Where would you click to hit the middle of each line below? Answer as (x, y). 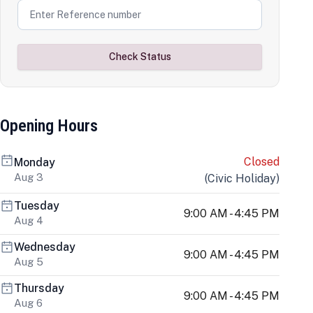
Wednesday (45, 247)
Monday (35, 162)
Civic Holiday (242, 179)
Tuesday (37, 206)
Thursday (39, 288)
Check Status (140, 57)
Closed (262, 162)
